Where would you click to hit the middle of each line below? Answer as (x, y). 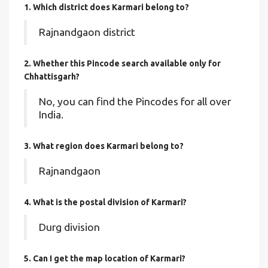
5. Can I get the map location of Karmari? (105, 258)
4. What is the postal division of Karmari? (105, 202)
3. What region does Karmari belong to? (104, 146)
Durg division (69, 227)
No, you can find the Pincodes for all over (135, 101)
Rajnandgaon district (87, 32)
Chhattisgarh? (52, 77)
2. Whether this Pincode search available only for (122, 63)
